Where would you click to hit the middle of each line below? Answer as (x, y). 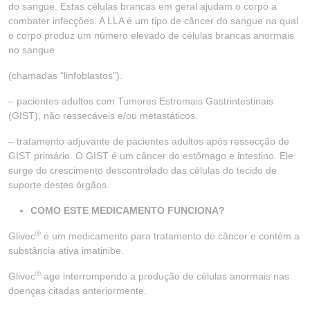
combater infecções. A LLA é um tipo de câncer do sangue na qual (153, 21)
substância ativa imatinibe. (66, 250)
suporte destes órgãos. (59, 185)
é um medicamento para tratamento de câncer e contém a (170, 236)
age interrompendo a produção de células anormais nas (165, 276)
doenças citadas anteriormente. (77, 291)
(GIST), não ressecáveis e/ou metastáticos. (103, 116)
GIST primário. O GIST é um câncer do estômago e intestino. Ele (151, 156)
